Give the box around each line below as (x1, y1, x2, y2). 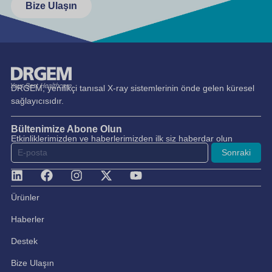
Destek (11, 236, 38, 246)
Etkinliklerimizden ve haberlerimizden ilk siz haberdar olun (11, 134, 233, 144)
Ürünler (11, 192, 39, 203)
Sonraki (221, 148, 251, 158)
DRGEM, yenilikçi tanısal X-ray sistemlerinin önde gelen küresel (11, 83, 254, 93)
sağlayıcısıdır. (11, 96, 64, 106)
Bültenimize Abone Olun (11, 124, 122, 135)
